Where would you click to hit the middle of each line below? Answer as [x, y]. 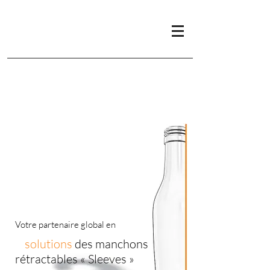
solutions [45, 244]
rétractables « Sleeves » [75, 259]
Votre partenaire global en [65, 224]
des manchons [113, 244]
